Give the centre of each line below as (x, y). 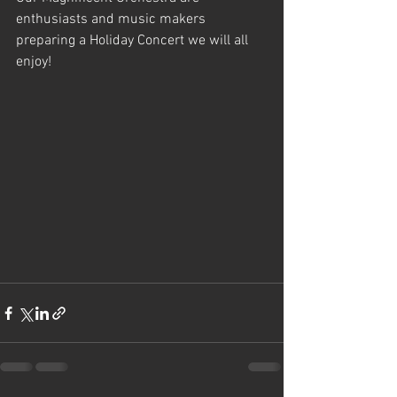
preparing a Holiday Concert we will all (134, 41)
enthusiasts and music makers (113, 19)
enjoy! (37, 62)
